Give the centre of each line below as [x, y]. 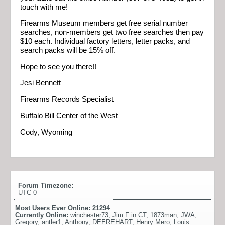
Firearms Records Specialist [67, 99]
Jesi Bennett [40, 83]
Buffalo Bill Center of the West [69, 116]
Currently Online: [43, 215]
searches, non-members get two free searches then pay [112, 32]
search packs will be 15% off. [68, 50]
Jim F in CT [129, 215]
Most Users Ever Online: [54, 208]
